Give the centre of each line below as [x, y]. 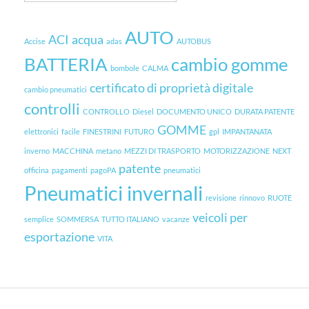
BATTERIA [66, 64]
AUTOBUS [194, 41]
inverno [37, 151]
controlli [52, 109]
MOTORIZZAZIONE [237, 151]
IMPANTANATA [247, 132]
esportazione [59, 237]
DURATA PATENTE [265, 112]
